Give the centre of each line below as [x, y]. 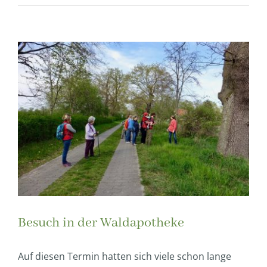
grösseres [40, 66]
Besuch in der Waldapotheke [101, 223]
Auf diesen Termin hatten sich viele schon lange [125, 257]
